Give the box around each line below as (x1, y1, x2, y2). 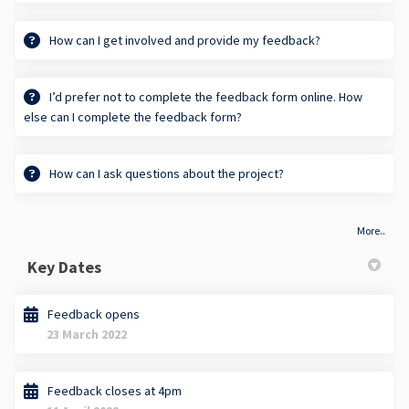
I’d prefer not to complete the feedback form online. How (49, 88, 362, 105)
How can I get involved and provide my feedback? (49, 31, 320, 48)
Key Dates (27, 256, 101, 278)
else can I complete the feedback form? (24, 108, 242, 125)
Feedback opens (47, 305, 140, 322)
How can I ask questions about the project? (49, 164, 284, 182)
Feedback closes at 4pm (47, 382, 182, 399)
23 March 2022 (47, 325, 127, 342)
